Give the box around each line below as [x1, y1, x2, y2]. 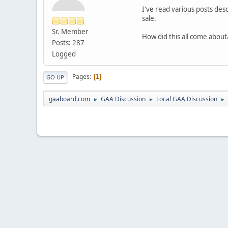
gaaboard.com [49, 94, 90, 103]
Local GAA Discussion [156, 94, 217, 103]
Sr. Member [52, 26, 89, 36]
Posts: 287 [52, 38, 84, 47]
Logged [52, 49, 76, 59]
